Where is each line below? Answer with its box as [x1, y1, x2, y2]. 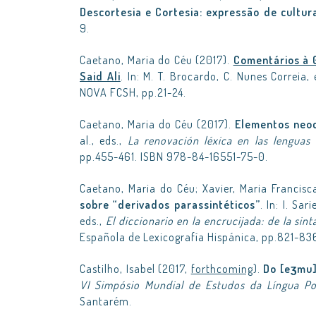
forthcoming [190, 262, 253, 276]
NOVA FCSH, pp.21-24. [80, 85, 186, 99]
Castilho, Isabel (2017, [80, 262, 191, 276]
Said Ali [80, 69, 121, 83]
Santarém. [80, 294, 132, 308]
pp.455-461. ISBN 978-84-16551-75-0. [80, 150, 268, 164]
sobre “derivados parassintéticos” [80, 197, 260, 212]
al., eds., [80, 133, 128, 147]
